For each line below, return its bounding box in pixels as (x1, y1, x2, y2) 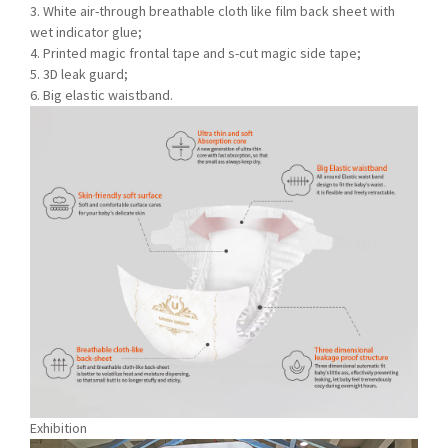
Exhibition (30, 418, 87, 437)
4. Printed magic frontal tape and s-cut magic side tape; (30, 44, 361, 62)
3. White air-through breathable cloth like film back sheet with (30, 2, 395, 20)
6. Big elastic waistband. (30, 86, 173, 104)
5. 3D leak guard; (30, 65, 128, 83)
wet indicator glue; (30, 23, 142, 41)
